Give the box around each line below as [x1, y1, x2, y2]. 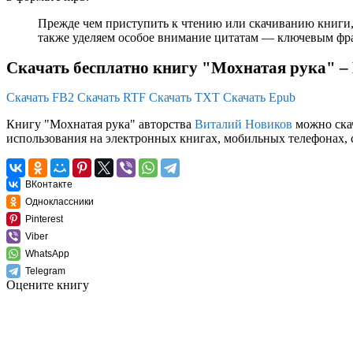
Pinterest [25, 214, 63, 225]
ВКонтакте [25, 179, 72, 191]
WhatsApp [25, 248, 69, 260]
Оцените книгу [6, 278, 89, 292]
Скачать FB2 [6, 91, 74, 105]
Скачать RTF [77, 91, 146, 105]
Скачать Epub [223, 91, 295, 105]
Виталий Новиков [195, 117, 292, 132]
